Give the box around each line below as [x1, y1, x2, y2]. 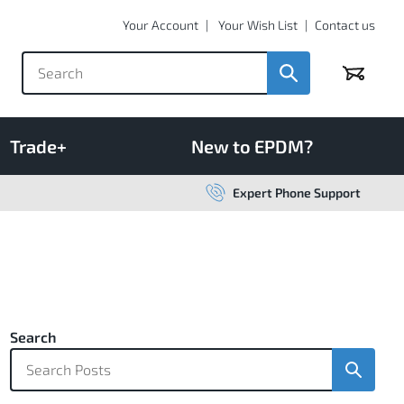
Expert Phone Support [233, 184, 361, 200]
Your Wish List [218, 17, 298, 32]
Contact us [315, 17, 375, 32]
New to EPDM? [191, 134, 313, 157]
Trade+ [10, 134, 67, 157]
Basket [352, 70, 380, 82]
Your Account [123, 17, 198, 32]
